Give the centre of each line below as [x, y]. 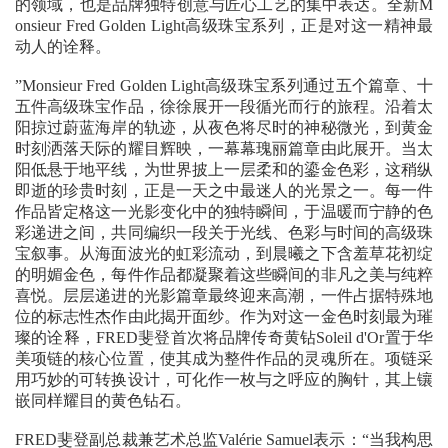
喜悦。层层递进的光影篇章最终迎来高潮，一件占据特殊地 [224, 296]
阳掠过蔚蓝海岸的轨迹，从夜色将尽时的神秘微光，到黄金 [224, 128]
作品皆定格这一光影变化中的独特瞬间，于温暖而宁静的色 [224, 212]
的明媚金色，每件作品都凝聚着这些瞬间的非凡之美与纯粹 [224, 275]
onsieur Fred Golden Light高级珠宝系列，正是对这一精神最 [224, 26]
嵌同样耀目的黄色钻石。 [103, 401]
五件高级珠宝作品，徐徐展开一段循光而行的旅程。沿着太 [224, 107]
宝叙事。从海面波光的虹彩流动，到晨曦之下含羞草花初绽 [224, 254]
